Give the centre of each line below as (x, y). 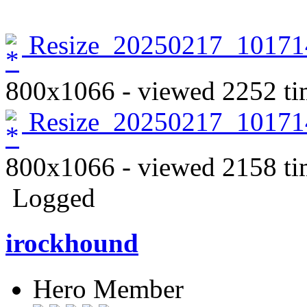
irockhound (72, 243)
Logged (50, 198)
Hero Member (108, 288)
